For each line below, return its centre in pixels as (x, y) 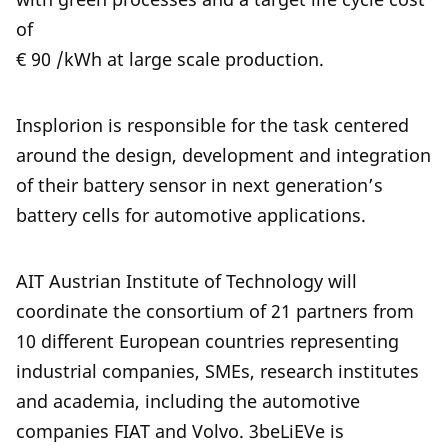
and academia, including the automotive (188, 401)
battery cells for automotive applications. (191, 215)
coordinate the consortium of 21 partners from (215, 311)
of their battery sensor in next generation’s (199, 185)
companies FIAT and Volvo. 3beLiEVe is (180, 431)
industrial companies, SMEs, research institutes (217, 371)
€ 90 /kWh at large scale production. (170, 59)
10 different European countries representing (207, 341)
